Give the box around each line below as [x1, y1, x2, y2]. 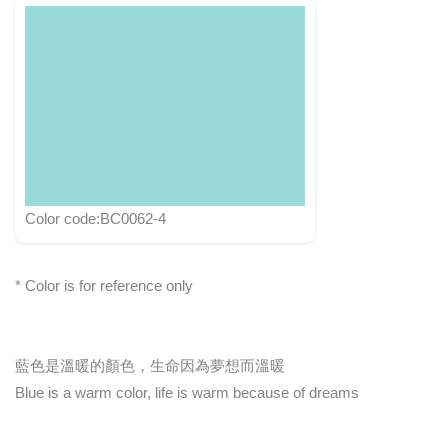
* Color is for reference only [15, 277, 193, 294]
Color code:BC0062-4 [25, 210, 166, 227]
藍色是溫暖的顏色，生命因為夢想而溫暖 [15, 358, 285, 375]
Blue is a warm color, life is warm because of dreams [15, 385, 359, 402]
